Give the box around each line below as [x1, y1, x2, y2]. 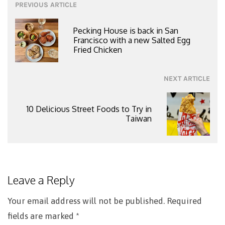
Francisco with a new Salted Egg [73, 35, 191, 46]
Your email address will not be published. [8, 196, 165, 206]
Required [167, 196, 202, 206]
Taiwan [125, 114, 152, 124]
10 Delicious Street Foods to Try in [26, 104, 152, 115]
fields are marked [8, 211, 76, 221]
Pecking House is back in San [73, 26, 179, 36]
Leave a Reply [8, 173, 75, 187]
